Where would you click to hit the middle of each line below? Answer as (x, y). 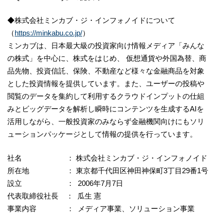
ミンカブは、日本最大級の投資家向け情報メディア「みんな (106, 46)
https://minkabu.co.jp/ (48, 33)
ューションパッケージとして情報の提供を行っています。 (102, 134)
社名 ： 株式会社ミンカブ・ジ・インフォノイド (107, 158)
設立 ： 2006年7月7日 (65, 183)
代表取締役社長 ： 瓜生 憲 (54, 196)
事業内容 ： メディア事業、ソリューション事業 (101, 208)
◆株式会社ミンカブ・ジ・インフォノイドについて (91, 20)
